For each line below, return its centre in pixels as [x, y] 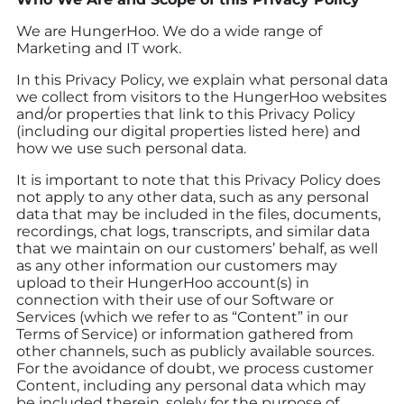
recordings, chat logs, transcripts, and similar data [193, 231]
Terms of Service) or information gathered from [185, 334]
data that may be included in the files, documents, [198, 214]
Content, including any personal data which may [191, 385]
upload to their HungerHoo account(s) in [163, 282]
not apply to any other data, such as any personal [193, 197]
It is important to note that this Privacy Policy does [198, 179]
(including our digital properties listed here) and [188, 131]
